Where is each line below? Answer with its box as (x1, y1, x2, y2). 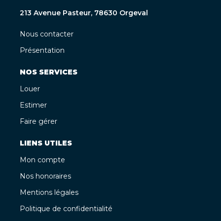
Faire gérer (20, 116, 57, 126)
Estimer (20, 100, 47, 110)
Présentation (20, 45, 65, 55)
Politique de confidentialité (20, 204, 112, 213)
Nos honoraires (20, 171, 71, 181)
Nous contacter (20, 29, 74, 38)
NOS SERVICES (20, 67, 77, 76)
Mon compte (20, 155, 65, 164)
